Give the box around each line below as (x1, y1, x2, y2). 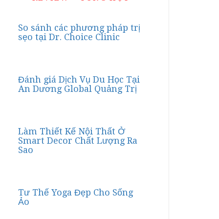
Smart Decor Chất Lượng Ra (18, 135, 137, 146)
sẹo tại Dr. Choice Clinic (18, 32, 120, 42)
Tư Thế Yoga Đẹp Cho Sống (18, 187, 133, 197)
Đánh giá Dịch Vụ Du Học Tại (18, 74, 140, 85)
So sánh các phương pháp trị (18, 22, 140, 33)
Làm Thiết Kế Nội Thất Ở (18, 126, 125, 136)
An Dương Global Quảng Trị (18, 84, 137, 94)
